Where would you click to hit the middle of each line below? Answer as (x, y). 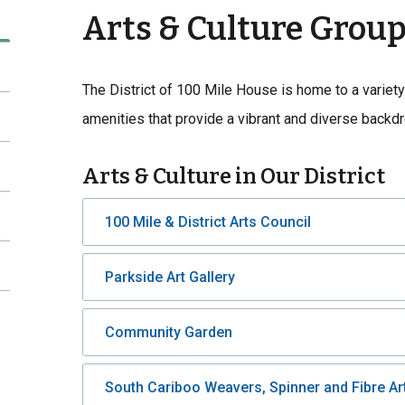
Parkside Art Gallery (170, 277)
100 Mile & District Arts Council (207, 221)
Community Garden (168, 332)
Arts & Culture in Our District (233, 176)
